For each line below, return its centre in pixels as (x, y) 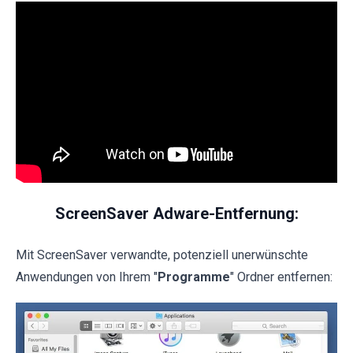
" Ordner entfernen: (281, 277)
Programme (194, 277)
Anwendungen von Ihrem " (87, 277)
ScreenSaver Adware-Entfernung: (176, 213)
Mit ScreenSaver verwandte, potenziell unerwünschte (162, 255)
